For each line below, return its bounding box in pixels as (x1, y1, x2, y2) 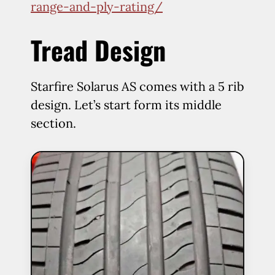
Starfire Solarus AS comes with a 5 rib (31, 79, 244, 94)
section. (31, 115, 76, 131)
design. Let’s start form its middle (31, 97, 222, 112)
